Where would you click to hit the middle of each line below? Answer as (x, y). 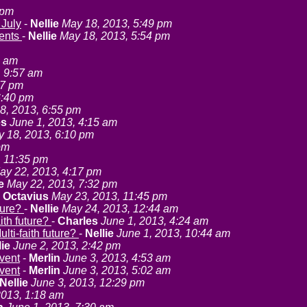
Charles (78, 221)
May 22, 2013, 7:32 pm (62, 184)
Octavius (26, 196)
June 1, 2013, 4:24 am (155, 221)
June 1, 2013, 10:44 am (173, 233)
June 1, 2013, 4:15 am (63, 122)
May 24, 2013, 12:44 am (120, 209)
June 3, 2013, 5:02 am (117, 270)
